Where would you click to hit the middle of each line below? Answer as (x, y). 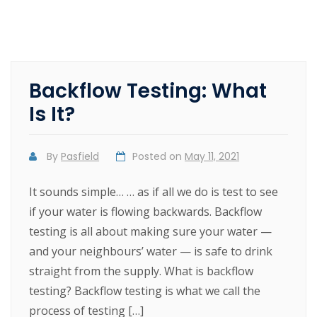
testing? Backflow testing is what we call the (145, 291)
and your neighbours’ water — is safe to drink (151, 252)
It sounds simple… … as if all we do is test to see (154, 192)
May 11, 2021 (212, 157)
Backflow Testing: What (148, 91)
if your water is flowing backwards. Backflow (146, 212)
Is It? (52, 115)
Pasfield (80, 157)
